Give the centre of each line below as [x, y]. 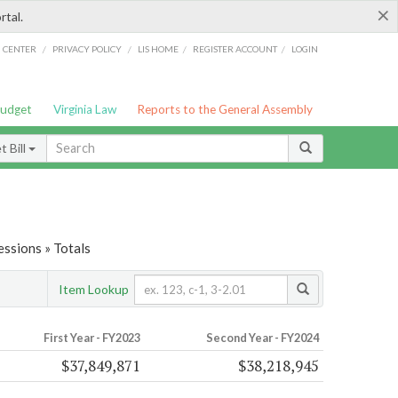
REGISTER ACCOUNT [235, 48]
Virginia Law [84, 109]
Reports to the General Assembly [225, 109]
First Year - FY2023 [92, 338]
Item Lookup [94, 289]
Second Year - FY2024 [262, 338]
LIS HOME [159, 48]
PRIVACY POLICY [87, 48]
